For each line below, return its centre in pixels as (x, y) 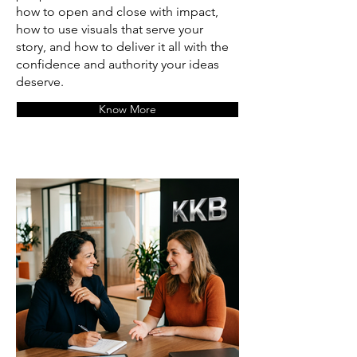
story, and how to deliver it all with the (122, 47)
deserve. (40, 82)
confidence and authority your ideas (118, 65)
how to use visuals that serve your (110, 29)
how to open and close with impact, (117, 12)
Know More (127, 110)
